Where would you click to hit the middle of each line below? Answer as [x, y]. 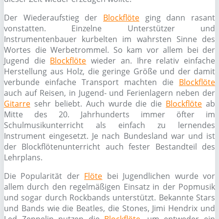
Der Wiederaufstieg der [54, 18]
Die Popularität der [44, 176]
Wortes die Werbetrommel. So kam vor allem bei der [109, 50]
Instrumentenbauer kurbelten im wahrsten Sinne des [109, 39]
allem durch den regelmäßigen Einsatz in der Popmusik [109, 187]
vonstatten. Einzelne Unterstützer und [109, 28]
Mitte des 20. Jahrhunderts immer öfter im [109, 114]
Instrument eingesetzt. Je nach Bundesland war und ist [109, 136]
